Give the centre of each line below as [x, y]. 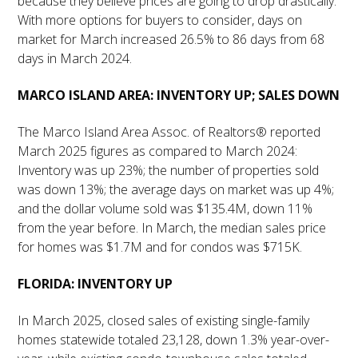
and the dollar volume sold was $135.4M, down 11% [165, 209]
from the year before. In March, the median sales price [172, 228]
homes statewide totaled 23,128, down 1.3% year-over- [174, 340]
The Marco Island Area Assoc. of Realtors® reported [169, 132]
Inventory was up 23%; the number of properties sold [169, 171]
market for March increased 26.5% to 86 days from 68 [171, 40]
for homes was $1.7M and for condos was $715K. [160, 247]
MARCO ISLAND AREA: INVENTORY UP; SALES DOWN [179, 95]
